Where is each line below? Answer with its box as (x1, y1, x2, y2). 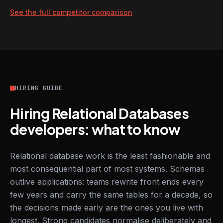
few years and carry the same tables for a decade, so (10, 190, 213, 200)
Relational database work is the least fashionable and (10, 151, 210, 161)
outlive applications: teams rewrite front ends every (10, 177, 204, 187)
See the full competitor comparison (10, 8, 132, 16)
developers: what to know (10, 120, 181, 138)
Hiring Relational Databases (10, 105, 189, 122)
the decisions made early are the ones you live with (10, 203, 203, 213)
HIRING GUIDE (15, 84, 63, 92)
